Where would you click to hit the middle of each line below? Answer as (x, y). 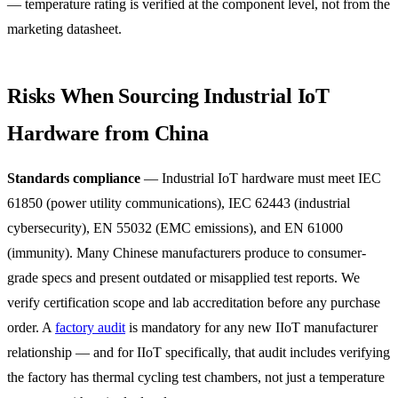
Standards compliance (74, 178)
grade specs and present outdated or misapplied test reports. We (183, 277)
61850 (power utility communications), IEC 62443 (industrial (179, 203)
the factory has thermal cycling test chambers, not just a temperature (196, 377)
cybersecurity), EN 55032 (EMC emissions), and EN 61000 (175, 227)
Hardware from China (108, 133)
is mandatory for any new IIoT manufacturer (251, 327)
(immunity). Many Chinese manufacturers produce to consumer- (187, 252)
